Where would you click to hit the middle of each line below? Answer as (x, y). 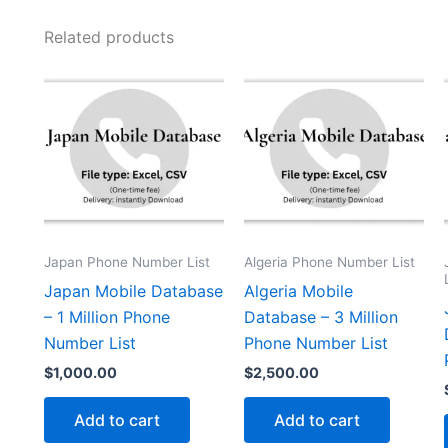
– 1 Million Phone (107, 316)
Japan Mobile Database (133, 290)
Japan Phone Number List (127, 261)
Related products (109, 37)
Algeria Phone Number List (329, 261)
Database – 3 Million (320, 316)
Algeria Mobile (298, 290)
